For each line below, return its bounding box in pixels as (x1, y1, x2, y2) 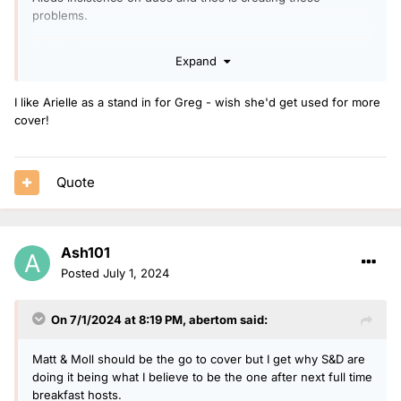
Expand (175, 54, 224, 69)
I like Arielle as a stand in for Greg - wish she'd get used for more (14, 95, 380, 110)
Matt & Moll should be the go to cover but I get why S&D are (32, 351, 365, 366)
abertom (189, 311, 237, 327)
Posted (61, 265, 103, 280)
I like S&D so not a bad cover (32, 37, 191, 52)
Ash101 (61, 243, 110, 261)
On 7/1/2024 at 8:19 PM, (51, 311, 189, 327)
